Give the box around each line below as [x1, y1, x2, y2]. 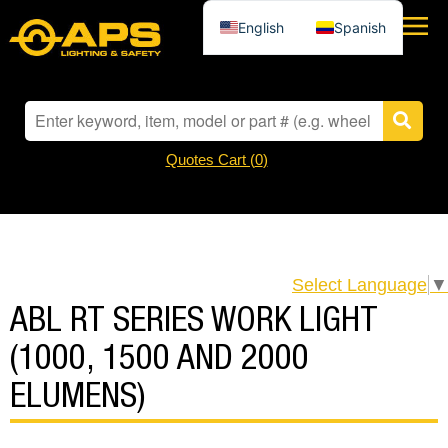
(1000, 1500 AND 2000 [10, 344, 309, 380]
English [238, 18, 285, 36]
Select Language [292, 275, 427, 296]
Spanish [334, 18, 387, 36]
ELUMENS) [10, 382, 146, 418]
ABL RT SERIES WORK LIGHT [10, 306, 378, 342]
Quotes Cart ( [165, 150, 255, 168]
